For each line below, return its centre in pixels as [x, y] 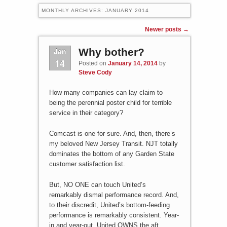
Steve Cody [95, 72]
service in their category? [86, 112]
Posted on [93, 63]
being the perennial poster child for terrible [110, 102]
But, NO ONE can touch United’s [97, 184]
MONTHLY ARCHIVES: [73, 10]
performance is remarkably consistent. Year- [114, 215]
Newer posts [164, 29]
